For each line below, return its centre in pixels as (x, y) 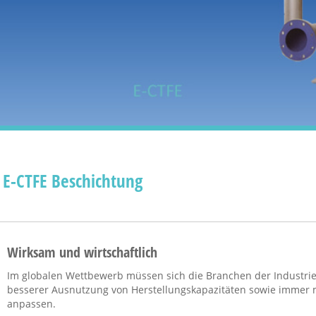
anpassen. (31, 303)
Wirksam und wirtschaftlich (82, 252)
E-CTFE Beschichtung (73, 180)
